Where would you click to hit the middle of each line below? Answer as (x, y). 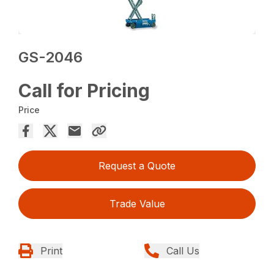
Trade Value (137, 204)
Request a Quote (137, 166)
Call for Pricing (84, 91)
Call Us (183, 251)
